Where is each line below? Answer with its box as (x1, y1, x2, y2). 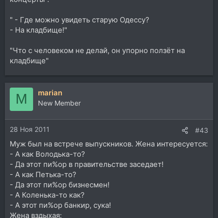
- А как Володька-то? (10, 149, 85, 159)
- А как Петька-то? (10, 170, 76, 179)
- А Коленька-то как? (10, 190, 85, 200)
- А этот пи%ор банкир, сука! (10, 200, 111, 210)
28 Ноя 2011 (10, 125, 50, 133)
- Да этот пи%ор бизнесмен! (10, 180, 109, 189)
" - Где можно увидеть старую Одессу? (10, 15, 149, 24)
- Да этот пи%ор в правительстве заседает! (10, 160, 163, 169)
